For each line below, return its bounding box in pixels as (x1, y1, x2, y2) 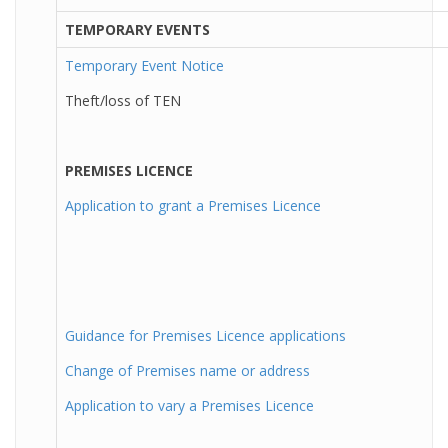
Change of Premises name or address (65, 361, 310, 380)
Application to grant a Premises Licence (65, 196, 321, 215)
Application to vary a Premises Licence (65, 396, 314, 415)
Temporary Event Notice (65, 56, 224, 75)
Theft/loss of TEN (65, 91, 181, 110)
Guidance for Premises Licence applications (65, 326, 346, 345)
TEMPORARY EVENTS (65, 20, 210, 39)
